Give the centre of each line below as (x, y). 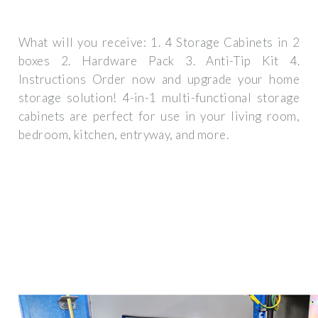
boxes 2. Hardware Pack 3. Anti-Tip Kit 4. (159, 61)
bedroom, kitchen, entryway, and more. (124, 135)
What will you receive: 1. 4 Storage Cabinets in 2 (159, 43)
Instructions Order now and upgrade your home (159, 79)
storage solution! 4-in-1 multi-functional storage (159, 98)
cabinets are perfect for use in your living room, (159, 116)
